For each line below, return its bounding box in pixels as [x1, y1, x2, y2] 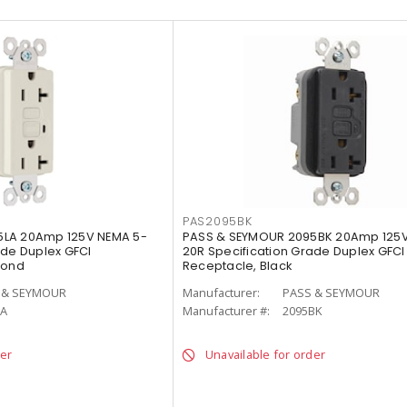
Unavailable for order [204, 346, 326, 363]
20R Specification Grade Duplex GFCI [182, 243, 405, 260]
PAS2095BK [182, 213, 253, 230]
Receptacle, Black [182, 258, 293, 274]
